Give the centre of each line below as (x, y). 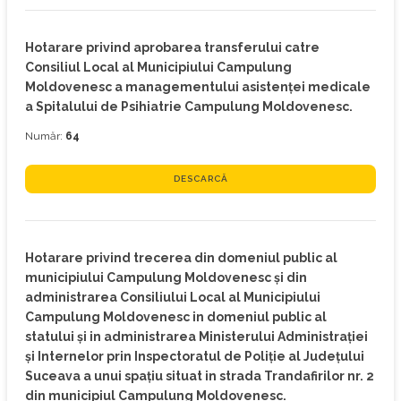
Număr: (45, 136)
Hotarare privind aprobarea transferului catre (172, 47)
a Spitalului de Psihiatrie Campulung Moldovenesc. (189, 107)
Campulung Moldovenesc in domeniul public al (176, 317)
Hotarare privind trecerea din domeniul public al (181, 258)
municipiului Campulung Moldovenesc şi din (166, 277)
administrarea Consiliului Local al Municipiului (173, 297)
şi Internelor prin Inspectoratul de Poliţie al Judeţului (195, 356)
